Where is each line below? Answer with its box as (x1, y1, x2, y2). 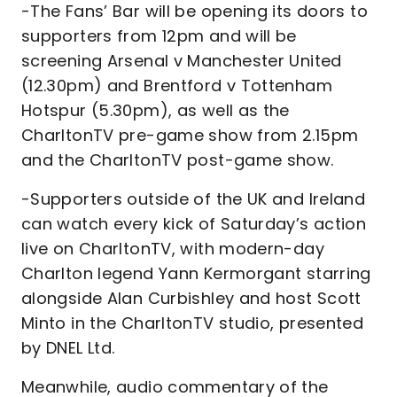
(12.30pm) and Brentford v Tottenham (21, 74, 332, 97)
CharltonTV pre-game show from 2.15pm (21, 123, 359, 146)
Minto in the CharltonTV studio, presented (21, 311, 364, 334)
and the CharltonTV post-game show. (21, 148, 334, 171)
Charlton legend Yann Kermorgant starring (21, 261, 371, 284)
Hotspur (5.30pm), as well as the (21, 98, 290, 121)
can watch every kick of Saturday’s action (21, 212, 367, 235)
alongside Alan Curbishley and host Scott (21, 286, 362, 309)
